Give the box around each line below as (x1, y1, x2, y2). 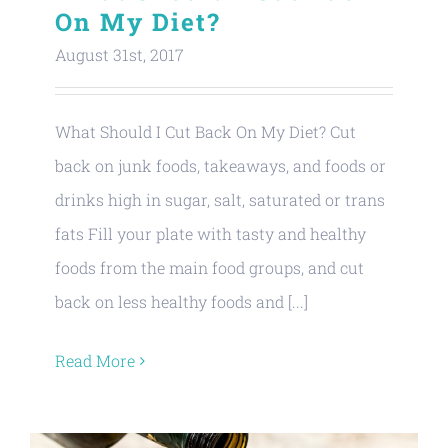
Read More (55, 350, 135, 371)
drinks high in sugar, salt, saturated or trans (55, 189, 385, 210)
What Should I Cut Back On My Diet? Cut (55, 121, 356, 142)
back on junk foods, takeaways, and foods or (55, 155, 386, 176)
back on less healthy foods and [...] (55, 291, 308, 312)
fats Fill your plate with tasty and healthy (55, 223, 366, 244)
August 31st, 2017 (55, 44, 184, 65)
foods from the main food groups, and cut (55, 257, 364, 278)
